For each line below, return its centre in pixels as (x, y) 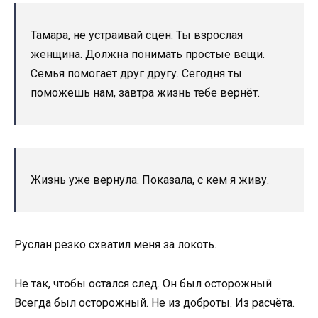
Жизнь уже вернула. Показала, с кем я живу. (150, 180)
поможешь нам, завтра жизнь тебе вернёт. (145, 93)
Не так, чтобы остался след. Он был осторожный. (144, 283)
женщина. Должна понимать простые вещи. (148, 55)
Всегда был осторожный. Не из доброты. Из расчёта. (154, 302)
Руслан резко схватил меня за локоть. (115, 245)
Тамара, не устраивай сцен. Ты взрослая (137, 35)
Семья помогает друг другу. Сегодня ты (136, 74)
